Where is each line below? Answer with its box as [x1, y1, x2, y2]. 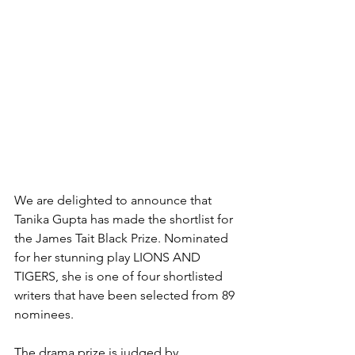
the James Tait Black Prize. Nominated [14, 231, 231, 246]
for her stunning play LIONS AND [14, 250, 204, 265]
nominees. [14, 307, 77, 323]
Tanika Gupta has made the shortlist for [14, 212, 236, 227]
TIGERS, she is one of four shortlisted [14, 269, 226, 284]
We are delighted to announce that [14, 193, 215, 208]
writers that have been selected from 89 [14, 288, 238, 303]
